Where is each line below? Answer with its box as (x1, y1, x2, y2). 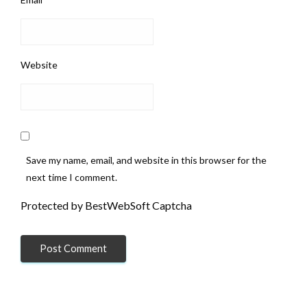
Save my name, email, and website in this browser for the (26, 153, 267, 166)
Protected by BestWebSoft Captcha (21, 198, 192, 212)
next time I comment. (26, 171, 117, 183)
